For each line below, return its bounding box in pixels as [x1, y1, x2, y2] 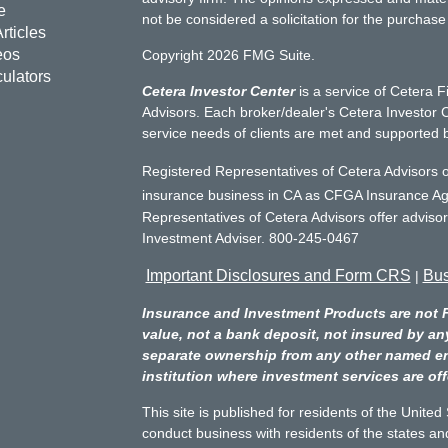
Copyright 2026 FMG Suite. [141, 47, 315, 63]
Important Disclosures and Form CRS [145, 267, 411, 284]
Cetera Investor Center [141, 83, 295, 99]
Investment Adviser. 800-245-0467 [141, 230, 363, 246]
